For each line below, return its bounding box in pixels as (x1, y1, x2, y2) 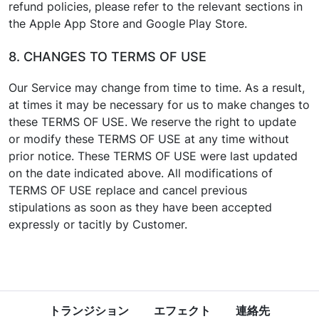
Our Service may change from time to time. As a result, (9, 80, 305, 95)
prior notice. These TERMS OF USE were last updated (9, 149, 298, 163)
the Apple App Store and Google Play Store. (9, 16, 247, 31)
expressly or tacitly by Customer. (9, 217, 187, 231)
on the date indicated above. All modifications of (9, 166, 273, 180)
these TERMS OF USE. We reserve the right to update (9, 115, 296, 129)
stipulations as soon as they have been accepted (9, 200, 272, 214)
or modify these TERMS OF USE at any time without (9, 132, 289, 146)
